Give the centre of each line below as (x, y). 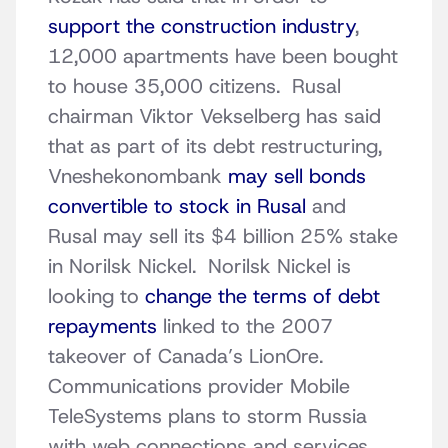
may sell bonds (297, 176)
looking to (93, 296)
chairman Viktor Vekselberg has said (214, 116)
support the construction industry (201, 26)
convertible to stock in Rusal (177, 206)
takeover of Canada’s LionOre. (188, 356)
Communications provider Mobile (199, 386)
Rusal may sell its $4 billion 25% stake (223, 236)
